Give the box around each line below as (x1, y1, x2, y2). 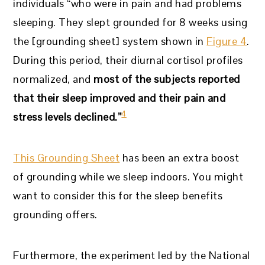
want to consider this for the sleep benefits (13, 188, 223, 202)
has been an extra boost (119, 150, 240, 164)
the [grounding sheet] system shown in (13, 34, 207, 48)
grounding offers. (13, 207, 98, 221)
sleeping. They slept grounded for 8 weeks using (13, 15, 248, 29)
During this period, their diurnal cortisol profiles (13, 53, 243, 67)
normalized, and (13, 72, 94, 86)
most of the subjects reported (93, 72, 240, 86)
